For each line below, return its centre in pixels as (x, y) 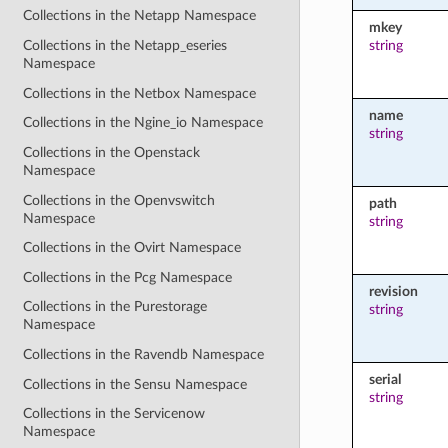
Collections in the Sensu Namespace (135, 384)
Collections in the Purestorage (115, 307)
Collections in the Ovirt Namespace (132, 248)
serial (384, 379)
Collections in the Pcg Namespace (128, 277)
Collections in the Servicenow (114, 414)
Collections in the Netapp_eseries (125, 46)
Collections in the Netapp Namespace (140, 16)
